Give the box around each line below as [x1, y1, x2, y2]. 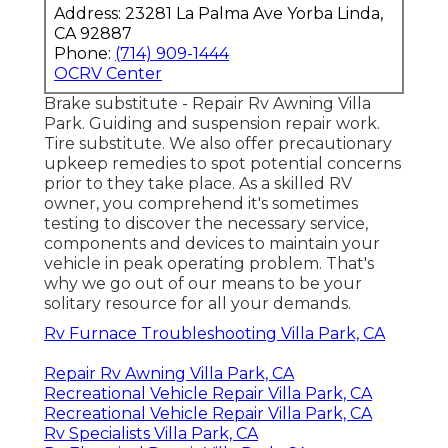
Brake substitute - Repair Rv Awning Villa [44, 93, 371, 113]
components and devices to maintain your [44, 233, 380, 253]
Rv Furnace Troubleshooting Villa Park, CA [44, 323, 385, 343]
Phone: [54, 43, 115, 63]
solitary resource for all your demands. [44, 293, 351, 313]
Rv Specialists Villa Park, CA [44, 423, 258, 443]
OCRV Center [54, 63, 162, 83]
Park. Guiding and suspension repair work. [44, 113, 380, 133]
